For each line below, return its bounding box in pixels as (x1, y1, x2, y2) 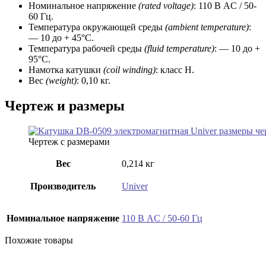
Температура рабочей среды (28, 43, 144, 54)
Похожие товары (5, 235, 73, 245)
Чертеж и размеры (5, 97, 125, 113)
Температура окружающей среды (28, 22, 165, 33)
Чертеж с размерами (28, 136, 110, 147)
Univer (122, 180, 148, 191)
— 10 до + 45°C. (28, 33, 94, 43)
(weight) (46, 75, 77, 86)
